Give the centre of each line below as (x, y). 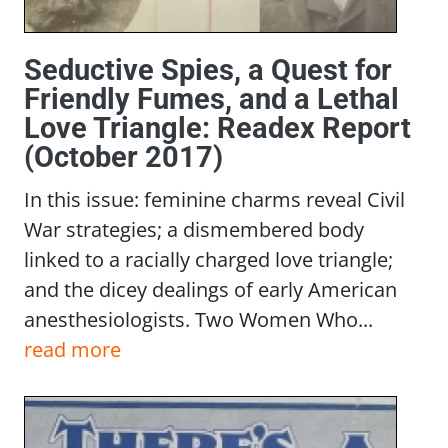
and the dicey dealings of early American (210, 289)
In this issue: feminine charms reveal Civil (214, 199)
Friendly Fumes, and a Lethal (211, 98)
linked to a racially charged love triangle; (208, 259)
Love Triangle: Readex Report (217, 127)
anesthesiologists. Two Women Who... (198, 319)
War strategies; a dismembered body (194, 229)
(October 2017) (123, 156)
